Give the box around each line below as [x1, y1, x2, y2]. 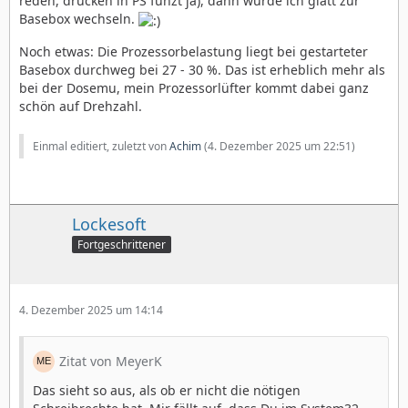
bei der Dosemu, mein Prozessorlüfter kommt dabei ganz [19, 78, 369, 97]
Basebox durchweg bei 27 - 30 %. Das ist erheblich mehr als [19, 60, 385, 78]
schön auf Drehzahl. [19, 97, 142, 115]
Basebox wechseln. [19, 10, 138, 28]
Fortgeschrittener [77, 237, 166, 253]
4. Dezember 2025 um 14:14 [19, 302, 163, 319]
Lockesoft [72, 212, 147, 235]
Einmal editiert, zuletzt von [33, 138, 169, 154]
